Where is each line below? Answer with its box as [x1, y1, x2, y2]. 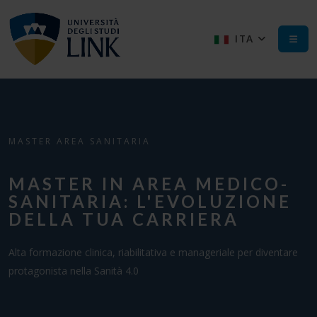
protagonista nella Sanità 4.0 [8, 264, 139, 277]
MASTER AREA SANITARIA [8, 135, 151, 147]
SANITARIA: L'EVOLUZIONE [8, 191, 292, 212]
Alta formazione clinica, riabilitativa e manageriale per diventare [8, 246, 298, 259]
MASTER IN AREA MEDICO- [8, 173, 289, 194]
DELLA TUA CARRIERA [8, 209, 239, 229]
